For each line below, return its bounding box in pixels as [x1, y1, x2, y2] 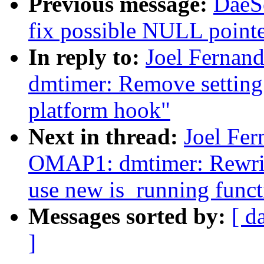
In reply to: [28, 44, 146, 70]
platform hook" [28, 97, 170, 123]
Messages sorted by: [28, 203, 232, 229]
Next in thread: [28, 124, 184, 150]
